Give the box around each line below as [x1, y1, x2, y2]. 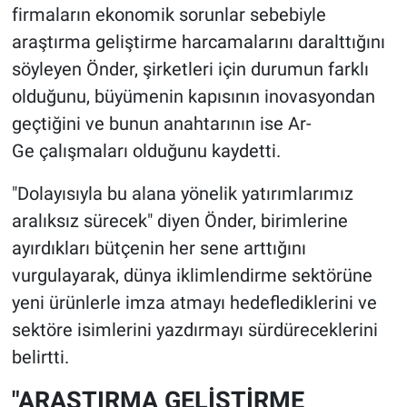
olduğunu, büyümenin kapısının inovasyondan [11, 84, 375, 107]
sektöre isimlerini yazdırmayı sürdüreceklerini [11, 318, 378, 341]
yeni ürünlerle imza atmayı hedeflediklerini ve [11, 291, 377, 313]
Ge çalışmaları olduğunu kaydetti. [11, 139, 281, 162]
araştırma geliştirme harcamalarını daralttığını [11, 30, 385, 53]
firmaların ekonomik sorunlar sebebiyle [11, 3, 326, 25]
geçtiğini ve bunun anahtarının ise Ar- [11, 112, 312, 134]
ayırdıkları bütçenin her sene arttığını [11, 236, 306, 259]
